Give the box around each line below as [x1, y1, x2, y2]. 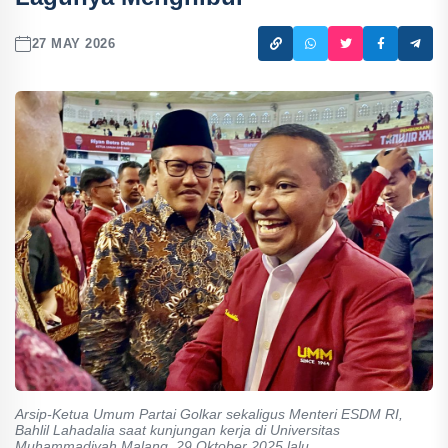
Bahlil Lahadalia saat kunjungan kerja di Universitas [15, 422, 340, 438]
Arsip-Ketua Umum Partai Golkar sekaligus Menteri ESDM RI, [15, 406, 403, 422]
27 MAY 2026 [31, 36, 116, 51]
